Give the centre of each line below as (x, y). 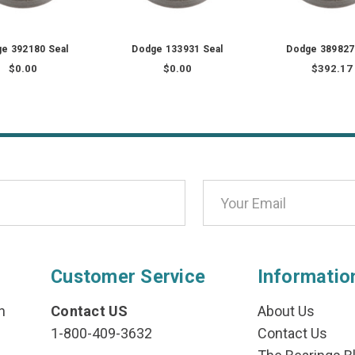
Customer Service (128, 277)
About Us (286, 311)
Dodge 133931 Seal (177, 50)
